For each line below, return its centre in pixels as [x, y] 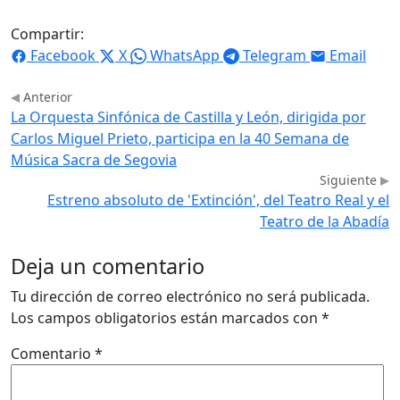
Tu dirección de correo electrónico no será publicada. [190, 296]
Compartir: [47, 33]
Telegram [275, 55]
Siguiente [350, 179]
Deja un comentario [108, 266]
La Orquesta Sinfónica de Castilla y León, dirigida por [188, 117]
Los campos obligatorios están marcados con [166, 317]
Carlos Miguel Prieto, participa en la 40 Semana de [180, 138]
